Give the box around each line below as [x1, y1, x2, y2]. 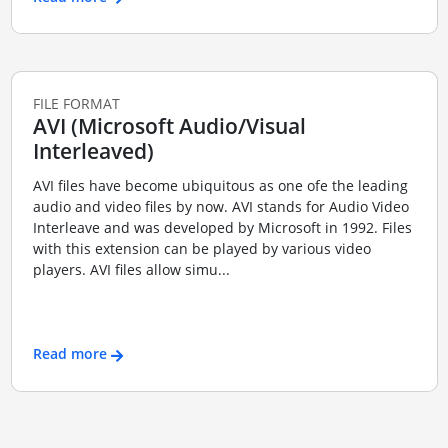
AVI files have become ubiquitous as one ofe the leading [32, 175, 408, 195]
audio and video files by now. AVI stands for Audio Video [32, 196, 409, 216]
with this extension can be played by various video [32, 238, 371, 258]
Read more [32, 344, 107, 364]
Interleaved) [32, 137, 154, 166]
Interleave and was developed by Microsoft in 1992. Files [32, 217, 412, 237]
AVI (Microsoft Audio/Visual [32, 112, 306, 141]
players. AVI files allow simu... [32, 259, 230, 279]
